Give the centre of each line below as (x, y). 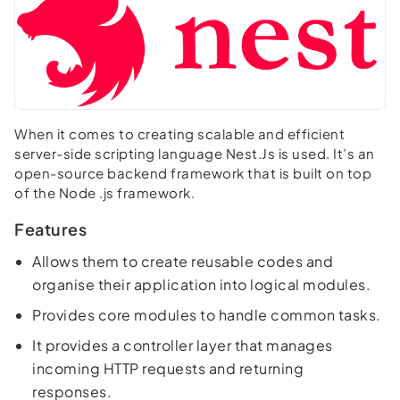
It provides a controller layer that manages (183, 346)
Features (50, 229)
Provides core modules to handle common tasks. (207, 315)
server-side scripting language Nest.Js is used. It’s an (195, 154)
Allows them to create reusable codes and (183, 262)
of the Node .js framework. (104, 193)
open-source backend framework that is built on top (193, 173)
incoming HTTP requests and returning (168, 369)
